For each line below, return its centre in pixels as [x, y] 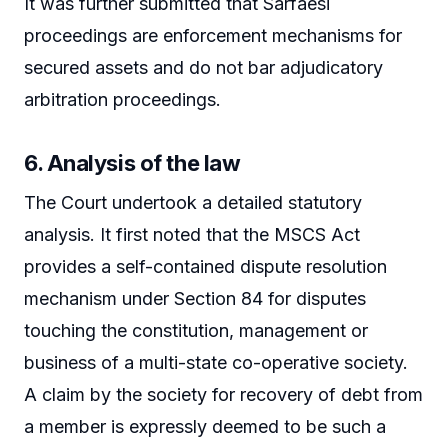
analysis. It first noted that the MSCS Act [192, 235]
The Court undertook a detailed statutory [193, 203]
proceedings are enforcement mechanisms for [213, 36]
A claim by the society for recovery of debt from [223, 395]
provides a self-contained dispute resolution [205, 267]
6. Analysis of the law [132, 163]
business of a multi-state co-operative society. [216, 363]
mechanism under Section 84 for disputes [195, 299]
